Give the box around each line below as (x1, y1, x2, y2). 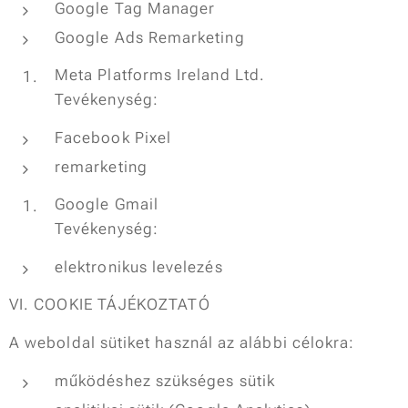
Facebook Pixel (55, 128, 172, 147)
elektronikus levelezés (55, 258, 223, 276)
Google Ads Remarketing (55, 28, 245, 46)
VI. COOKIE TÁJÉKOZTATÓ (9, 295, 210, 313)
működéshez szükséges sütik (55, 372, 275, 390)
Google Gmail (55, 195, 158, 213)
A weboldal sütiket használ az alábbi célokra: (9, 333, 355, 352)
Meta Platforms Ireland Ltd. (55, 66, 266, 84)
